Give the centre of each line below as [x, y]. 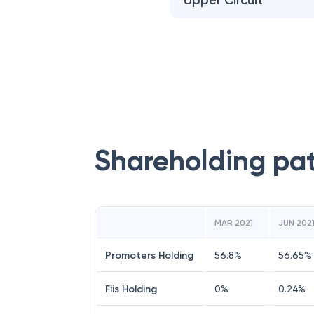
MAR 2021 [234, 223]
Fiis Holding [131, 289]
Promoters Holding [149, 255]
